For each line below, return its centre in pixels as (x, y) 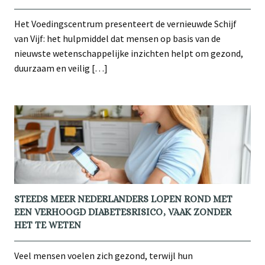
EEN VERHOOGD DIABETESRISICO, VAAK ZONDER (123, 212)
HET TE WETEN (48, 225)
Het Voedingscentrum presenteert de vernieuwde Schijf (125, 23)
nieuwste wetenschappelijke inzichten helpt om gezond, (129, 53)
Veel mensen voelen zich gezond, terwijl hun (104, 255)
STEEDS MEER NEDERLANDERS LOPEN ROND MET (123, 199)
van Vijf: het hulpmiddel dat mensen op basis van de (117, 38)
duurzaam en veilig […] (61, 68)
